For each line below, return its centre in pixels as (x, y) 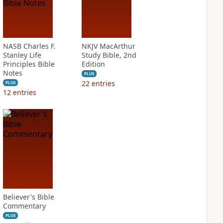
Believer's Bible (28, 197)
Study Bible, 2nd (109, 55)
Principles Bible (29, 64)
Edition (93, 64)
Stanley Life (22, 55)
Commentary (24, 206)
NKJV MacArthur (108, 46)
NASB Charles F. (29, 46)
